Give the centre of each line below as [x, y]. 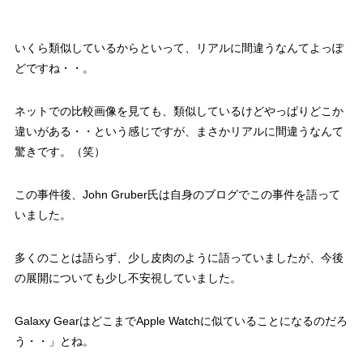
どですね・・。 [54, 68]
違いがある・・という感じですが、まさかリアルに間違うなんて [179, 132]
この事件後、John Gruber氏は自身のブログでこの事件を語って [177, 195]
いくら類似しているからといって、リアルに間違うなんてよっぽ [179, 48]
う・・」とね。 [54, 342]
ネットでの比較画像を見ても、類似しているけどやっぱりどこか [179, 111]
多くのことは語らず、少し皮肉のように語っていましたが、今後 [179, 258]
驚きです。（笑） [60, 152]
